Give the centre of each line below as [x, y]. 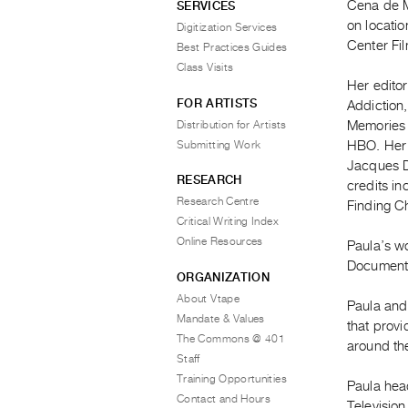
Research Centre [218, 201]
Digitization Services [227, 27]
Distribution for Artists [232, 124]
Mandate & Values [221, 318]
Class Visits [205, 67]
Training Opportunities [232, 378]
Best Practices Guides [232, 47]
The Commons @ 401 [231, 338]
